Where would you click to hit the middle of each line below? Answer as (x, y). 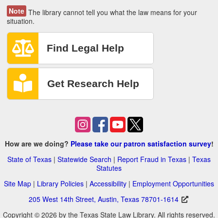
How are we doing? (37, 144)
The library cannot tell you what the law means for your (112, 12)
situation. (21, 21)
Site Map (18, 184)
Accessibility (108, 184)
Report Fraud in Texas (152, 159)
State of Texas (29, 159)
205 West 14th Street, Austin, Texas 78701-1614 (104, 199)
